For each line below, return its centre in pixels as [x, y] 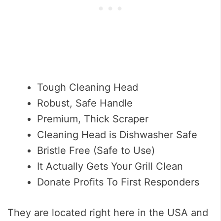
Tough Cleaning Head [88, 88]
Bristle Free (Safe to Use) [96, 151]
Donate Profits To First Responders [118, 182]
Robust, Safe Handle [85, 103]
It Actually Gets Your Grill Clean [110, 166]
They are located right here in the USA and [108, 213]
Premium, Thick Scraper [93, 119]
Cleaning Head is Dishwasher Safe [117, 135]
